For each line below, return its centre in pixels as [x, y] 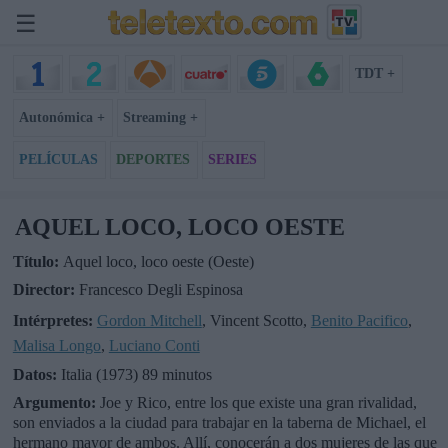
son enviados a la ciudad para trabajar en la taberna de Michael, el [219, 423]
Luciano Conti [154, 345]
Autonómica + [61, 117]
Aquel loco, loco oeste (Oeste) [158, 261]
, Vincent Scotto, [256, 320]
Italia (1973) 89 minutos [136, 375]
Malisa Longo [56, 345]
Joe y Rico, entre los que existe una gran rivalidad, [258, 403]
